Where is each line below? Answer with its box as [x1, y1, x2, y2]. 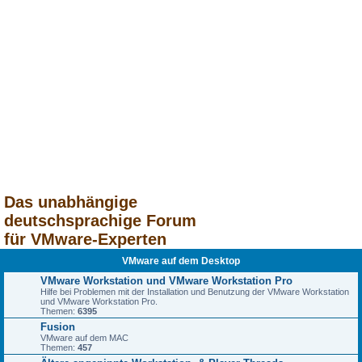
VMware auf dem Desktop [122, 255, 240, 267]
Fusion [40, 321, 75, 333]
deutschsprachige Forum [4, 212, 196, 229]
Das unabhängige [4, 193, 137, 211]
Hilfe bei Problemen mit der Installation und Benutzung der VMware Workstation [40, 287, 349, 297]
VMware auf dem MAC [40, 333, 128, 343]
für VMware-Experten [4, 230, 166, 248]
